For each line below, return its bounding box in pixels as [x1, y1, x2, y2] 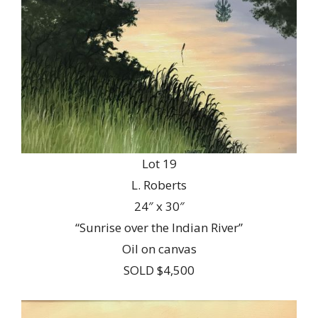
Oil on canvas [121, 241, 197, 258]
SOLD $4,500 [124, 262, 194, 279]
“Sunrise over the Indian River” [75, 219, 243, 236]
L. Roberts [131, 177, 187, 194]
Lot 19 [141, 155, 177, 172]
